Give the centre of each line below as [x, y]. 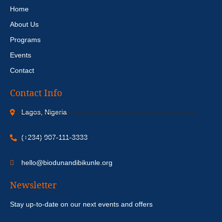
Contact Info [36, 93]
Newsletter [33, 185]
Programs [25, 40]
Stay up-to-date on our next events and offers [81, 204]
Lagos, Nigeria [44, 112]
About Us [24, 25]
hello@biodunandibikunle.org [67, 163]
